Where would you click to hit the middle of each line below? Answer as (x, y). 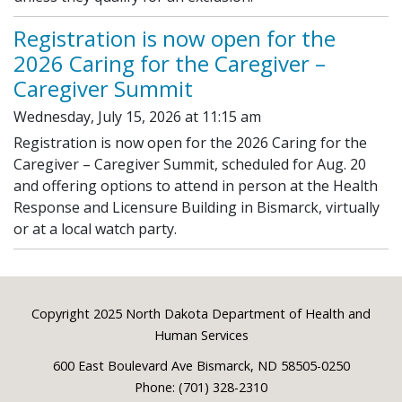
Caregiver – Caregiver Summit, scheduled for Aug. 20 (190, 164)
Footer (61, 318)
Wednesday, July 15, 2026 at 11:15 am (137, 116)
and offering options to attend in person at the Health (196, 185)
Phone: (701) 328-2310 (201, 387)
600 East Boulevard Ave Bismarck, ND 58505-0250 (201, 365)
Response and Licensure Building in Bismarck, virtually (197, 207)
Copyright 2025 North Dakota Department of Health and (201, 313)
